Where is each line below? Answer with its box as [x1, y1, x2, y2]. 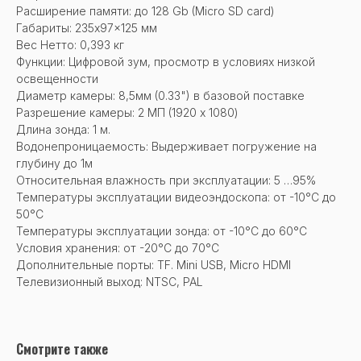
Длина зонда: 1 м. [16, 122, 110, 136]
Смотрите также [16, 338, 108, 359]
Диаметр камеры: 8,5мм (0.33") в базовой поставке [16, 88, 305, 102]
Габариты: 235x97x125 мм [16, 20, 157, 35]
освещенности [16, 71, 98, 85]
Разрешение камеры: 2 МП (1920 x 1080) [16, 105, 239, 119]
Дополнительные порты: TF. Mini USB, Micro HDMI [16, 257, 291, 272]
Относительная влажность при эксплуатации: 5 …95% [16, 172, 316, 187]
